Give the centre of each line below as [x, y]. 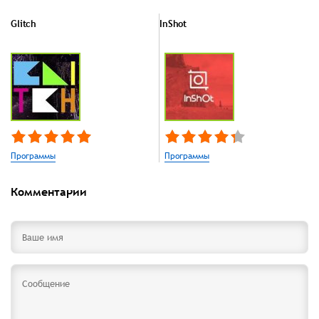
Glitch [24, 24]
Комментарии [49, 192]
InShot [173, 24]
